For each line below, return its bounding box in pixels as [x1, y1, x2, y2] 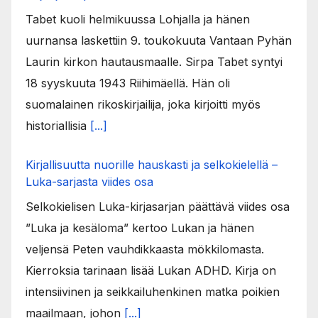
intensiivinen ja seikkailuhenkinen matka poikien [26, 284, 280, 299]
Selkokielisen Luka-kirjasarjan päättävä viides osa [26, 199, 290, 214]
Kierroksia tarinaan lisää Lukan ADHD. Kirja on [26, 263, 276, 278]
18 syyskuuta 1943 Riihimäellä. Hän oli [26, 75, 230, 90]
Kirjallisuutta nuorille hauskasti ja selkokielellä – [26, 157, 278, 172]
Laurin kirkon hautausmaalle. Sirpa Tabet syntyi [26, 54, 283, 69]
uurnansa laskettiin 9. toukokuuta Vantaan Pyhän [26, 33, 292, 48]
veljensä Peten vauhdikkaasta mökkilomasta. [26, 241, 264, 256]
